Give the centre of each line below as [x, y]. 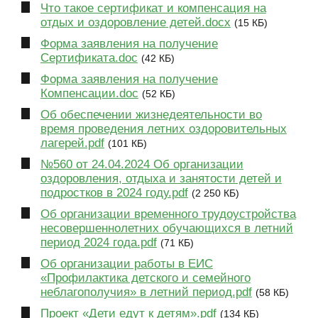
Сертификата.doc [89, 57]
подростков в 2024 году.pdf [114, 192]
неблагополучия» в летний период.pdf [146, 292]
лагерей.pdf [72, 143]
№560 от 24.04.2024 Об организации [142, 164]
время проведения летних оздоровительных [163, 128]
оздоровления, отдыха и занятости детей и [161, 178]
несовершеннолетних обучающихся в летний [166, 229]
